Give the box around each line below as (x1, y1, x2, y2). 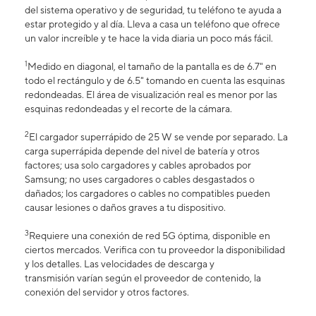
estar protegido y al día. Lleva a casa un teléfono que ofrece (25, 18, 280, 30)
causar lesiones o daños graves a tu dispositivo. (25, 202, 226, 214)
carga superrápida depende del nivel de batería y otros (25, 145, 260, 157)
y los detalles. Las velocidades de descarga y (25, 258, 214, 270)
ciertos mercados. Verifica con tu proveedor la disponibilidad (25, 244, 285, 256)
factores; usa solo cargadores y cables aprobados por (25, 159, 251, 171)
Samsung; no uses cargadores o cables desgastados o (25, 174, 255, 186)
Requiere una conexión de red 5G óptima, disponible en (29, 230, 270, 242)
